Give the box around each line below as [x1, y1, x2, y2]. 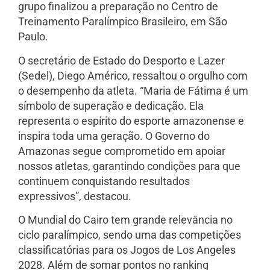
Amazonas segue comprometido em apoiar [18, 144, 225, 157]
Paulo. [18, 30, 48, 43]
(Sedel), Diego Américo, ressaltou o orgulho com [18, 69, 248, 82]
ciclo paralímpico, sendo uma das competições [18, 228, 241, 242]
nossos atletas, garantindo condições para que [18, 159, 240, 172]
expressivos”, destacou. [18, 189, 131, 202]
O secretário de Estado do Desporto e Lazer [18, 54, 225, 67]
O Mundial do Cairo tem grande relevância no [18, 213, 233, 227]
